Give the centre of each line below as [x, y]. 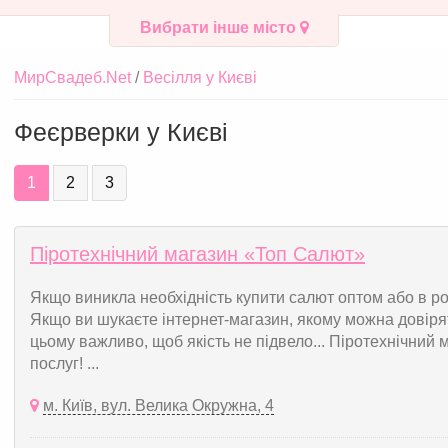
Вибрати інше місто [219, 27]
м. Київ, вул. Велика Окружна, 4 [158, 405]
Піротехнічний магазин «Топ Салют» [197, 254]
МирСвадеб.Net [72, 77]
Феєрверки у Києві [121, 132]
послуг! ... [64, 363]
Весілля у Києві [200, 77]
